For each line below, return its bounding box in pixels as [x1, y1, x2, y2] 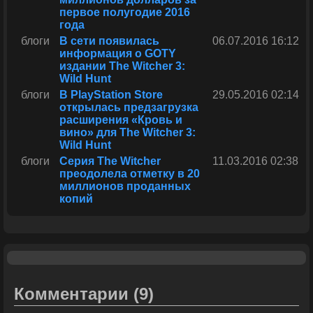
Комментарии [14, 284, 133, 304]
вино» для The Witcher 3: [59, 126, 196, 139]
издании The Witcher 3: [59, 60, 185, 73]
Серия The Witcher [59, 155, 161, 168]
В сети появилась [59, 35, 159, 48]
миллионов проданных [59, 180, 191, 193]
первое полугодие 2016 [59, 6, 190, 19]
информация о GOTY [59, 48, 176, 60]
